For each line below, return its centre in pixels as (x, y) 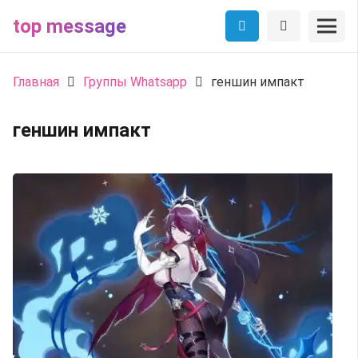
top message (70, 26)
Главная (36, 82)
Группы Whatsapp (135, 82)
